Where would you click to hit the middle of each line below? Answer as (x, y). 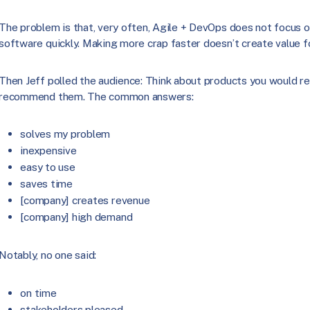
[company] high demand (76, 217)
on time (38, 293)
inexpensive (48, 151)
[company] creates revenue (85, 201)
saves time (46, 184)
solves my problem (65, 134)
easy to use (48, 167)
